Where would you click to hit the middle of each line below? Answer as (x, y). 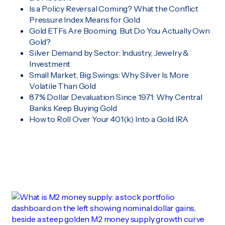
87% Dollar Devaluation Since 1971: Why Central (116, 97)
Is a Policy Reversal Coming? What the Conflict (114, 9)
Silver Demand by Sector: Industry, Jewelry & (109, 53)
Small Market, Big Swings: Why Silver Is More (109, 75)
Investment (50, 64)
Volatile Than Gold (63, 86)
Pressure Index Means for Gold (85, 20)
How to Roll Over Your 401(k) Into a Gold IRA (109, 119)
